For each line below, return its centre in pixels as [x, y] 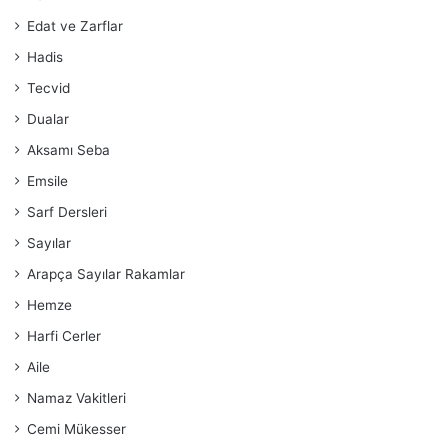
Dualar [48, 119]
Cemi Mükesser [76, 429]
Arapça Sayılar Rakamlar [106, 274]
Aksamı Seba [68, 150]
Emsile [47, 181]
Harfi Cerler [64, 336]
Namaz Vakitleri [76, 398]
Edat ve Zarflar [75, 26]
